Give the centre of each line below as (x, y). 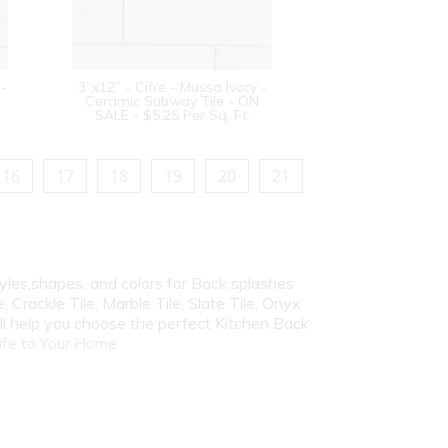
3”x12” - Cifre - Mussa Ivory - (172, 87)
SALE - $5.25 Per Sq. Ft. (172, 115)
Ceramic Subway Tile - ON (172, 101)
